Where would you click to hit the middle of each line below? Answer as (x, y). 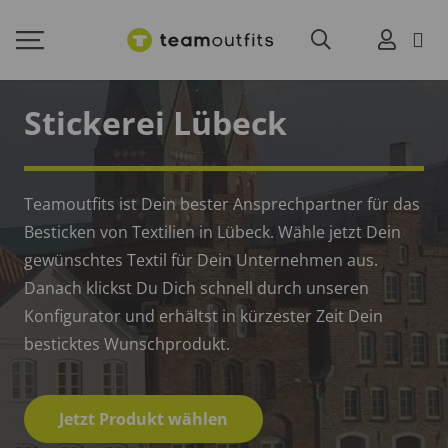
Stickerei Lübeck (155, 122)
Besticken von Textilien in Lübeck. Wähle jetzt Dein (212, 232)
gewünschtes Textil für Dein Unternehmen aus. (201, 260)
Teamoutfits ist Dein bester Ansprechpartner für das (222, 204)
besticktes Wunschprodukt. (127, 344)
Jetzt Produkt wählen (144, 418)
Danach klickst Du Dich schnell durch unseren (196, 288)
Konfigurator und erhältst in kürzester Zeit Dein (203, 316)
